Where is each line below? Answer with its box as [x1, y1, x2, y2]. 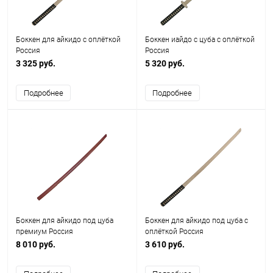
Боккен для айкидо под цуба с [144, 216, 248, 225]
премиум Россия [16, 227, 73, 236]
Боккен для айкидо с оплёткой [16, 35, 121, 44]
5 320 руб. [144, 58, 185, 68]
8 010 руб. [16, 239, 55, 249]
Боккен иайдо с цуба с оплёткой [144, 35, 255, 44]
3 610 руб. [144, 239, 185, 249]
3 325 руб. [16, 58, 55, 68]
